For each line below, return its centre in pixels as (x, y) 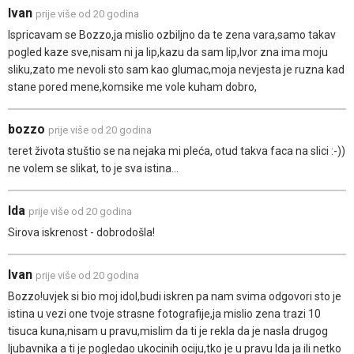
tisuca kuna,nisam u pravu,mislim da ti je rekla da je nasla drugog (168, 331)
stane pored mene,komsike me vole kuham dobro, (132, 87)
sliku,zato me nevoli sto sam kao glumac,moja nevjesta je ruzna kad (176, 70)
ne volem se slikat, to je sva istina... (93, 169)
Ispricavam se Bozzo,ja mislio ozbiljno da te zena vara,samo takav (172, 35)
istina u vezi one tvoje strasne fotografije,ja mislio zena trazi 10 (164, 314)
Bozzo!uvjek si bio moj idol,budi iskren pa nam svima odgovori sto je (175, 297)
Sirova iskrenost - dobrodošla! (81, 233)
